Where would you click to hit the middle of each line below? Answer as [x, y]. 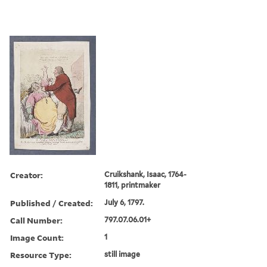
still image [122, 254]
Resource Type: [41, 254]
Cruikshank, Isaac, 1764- [146, 174]
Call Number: [36, 220]
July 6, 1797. [125, 202]
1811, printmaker [133, 185]
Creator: [27, 175]
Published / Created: [52, 203]
